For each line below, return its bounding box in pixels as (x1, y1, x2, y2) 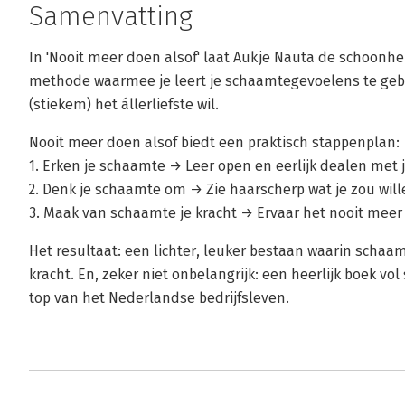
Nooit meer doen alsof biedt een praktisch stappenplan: (29, 134, 400, 151)
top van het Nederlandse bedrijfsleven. (29, 289, 289, 306)
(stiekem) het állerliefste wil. (29, 96, 219, 113)
